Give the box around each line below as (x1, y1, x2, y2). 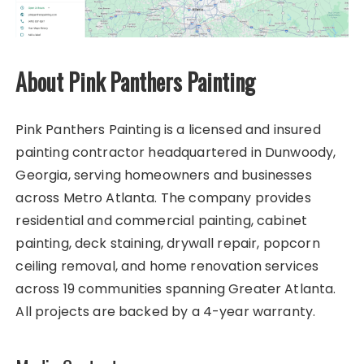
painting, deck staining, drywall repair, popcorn (15, 234, 320, 253)
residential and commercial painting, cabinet (15, 211, 308, 231)
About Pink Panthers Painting (15, 65, 256, 99)
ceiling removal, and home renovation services (15, 257, 319, 276)
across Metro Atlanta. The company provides (15, 188, 311, 208)
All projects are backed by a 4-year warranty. (15, 302, 316, 322)
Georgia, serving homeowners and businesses (15, 166, 312, 185)
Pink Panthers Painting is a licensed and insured (15, 120, 321, 140)
